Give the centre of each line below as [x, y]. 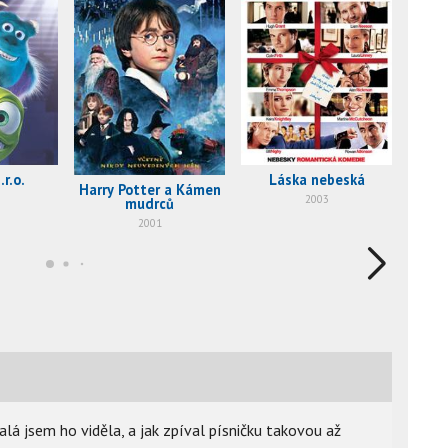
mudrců [149, 204]
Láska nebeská [316, 179]
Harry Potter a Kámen [149, 190]
